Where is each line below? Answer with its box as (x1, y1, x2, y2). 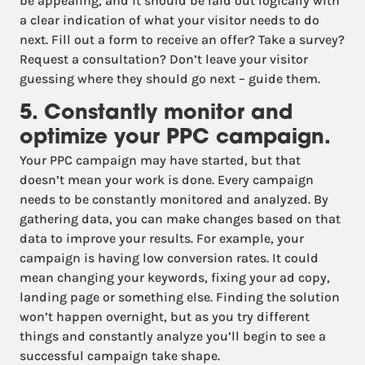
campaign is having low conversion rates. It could (20, 250, 319, 266)
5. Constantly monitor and (20, 103, 292, 125)
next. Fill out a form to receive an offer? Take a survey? (20, 32, 345, 47)
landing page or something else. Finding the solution (20, 289, 340, 305)
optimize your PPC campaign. (20, 128, 331, 149)
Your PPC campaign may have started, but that (20, 152, 301, 168)
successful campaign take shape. (20, 348, 220, 363)
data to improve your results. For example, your (20, 231, 304, 246)
